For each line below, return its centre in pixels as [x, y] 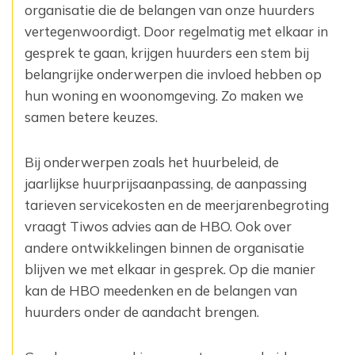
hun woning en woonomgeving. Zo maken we [164, 95]
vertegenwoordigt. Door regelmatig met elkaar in [176, 31]
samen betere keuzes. [91, 117]
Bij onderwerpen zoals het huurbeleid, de [152, 162]
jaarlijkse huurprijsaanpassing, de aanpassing [166, 183]
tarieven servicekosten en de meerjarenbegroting [177, 205]
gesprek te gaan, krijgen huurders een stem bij [167, 53]
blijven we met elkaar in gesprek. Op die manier [170, 269]
